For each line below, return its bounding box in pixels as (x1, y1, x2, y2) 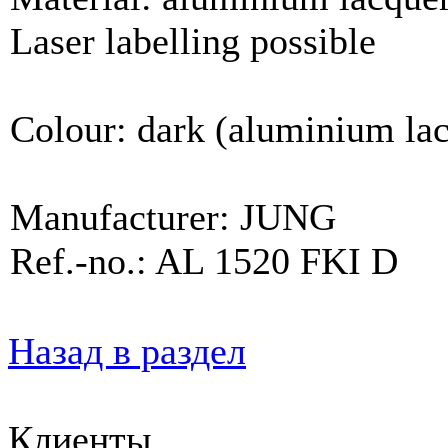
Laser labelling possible (10, 19, 376, 62)
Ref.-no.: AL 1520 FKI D (10, 239, 398, 282)
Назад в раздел (8, 329, 246, 372)
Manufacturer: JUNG (10, 195, 336, 238)
